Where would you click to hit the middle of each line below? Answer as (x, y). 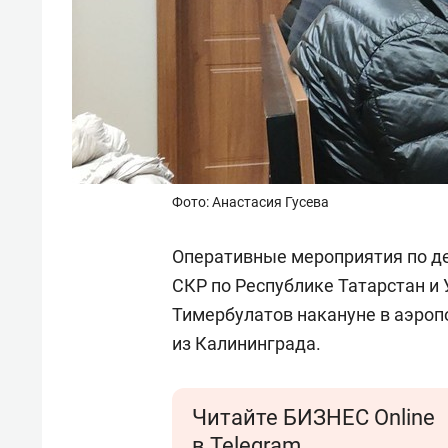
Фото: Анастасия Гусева (250, 202)
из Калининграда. (246, 343)
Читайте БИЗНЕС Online (313, 417)
